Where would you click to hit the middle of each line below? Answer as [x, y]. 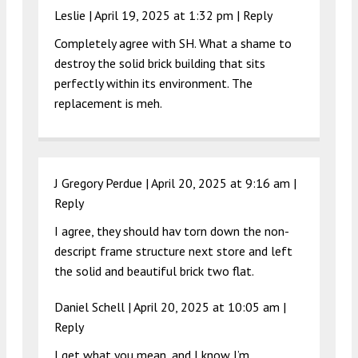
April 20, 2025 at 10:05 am [207, 307]
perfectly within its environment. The [153, 84]
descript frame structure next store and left [173, 251]
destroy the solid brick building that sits [160, 64]
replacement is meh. [108, 103]
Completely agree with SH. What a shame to [173, 44]
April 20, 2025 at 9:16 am [221, 183]
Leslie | [74, 16]
